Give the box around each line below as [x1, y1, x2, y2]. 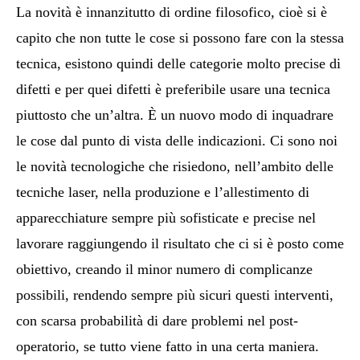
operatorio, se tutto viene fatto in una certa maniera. [16, 338, 319, 355]
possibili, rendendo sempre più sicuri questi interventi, [16, 287, 333, 304]
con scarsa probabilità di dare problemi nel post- [16, 313, 298, 329]
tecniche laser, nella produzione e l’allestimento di [16, 184, 309, 201]
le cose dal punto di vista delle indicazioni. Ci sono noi [16, 133, 337, 149]
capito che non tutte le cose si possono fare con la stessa [16, 30, 344, 47]
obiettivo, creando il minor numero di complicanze [16, 261, 313, 278]
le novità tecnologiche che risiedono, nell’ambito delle [16, 158, 333, 175]
